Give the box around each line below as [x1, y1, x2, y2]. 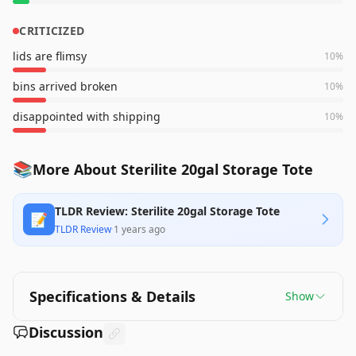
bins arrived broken [13, 79, 118, 94]
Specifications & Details [29, 287, 195, 306]
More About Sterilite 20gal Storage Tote [33, 160, 313, 179]
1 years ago [114, 222, 165, 236]
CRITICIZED [19, 23, 85, 38]
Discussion [29, 323, 103, 342]
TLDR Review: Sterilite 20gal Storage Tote [55, 203, 280, 219]
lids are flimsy [13, 48, 87, 64]
